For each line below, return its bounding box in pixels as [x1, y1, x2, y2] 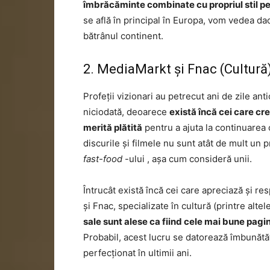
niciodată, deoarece [83, 106, 169, 118]
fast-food [83, 153, 122, 165]
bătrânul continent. [83, 30, 163, 42]
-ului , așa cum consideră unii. [122, 153, 252, 165]
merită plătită [83, 122, 142, 133]
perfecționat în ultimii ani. [83, 247, 192, 259]
